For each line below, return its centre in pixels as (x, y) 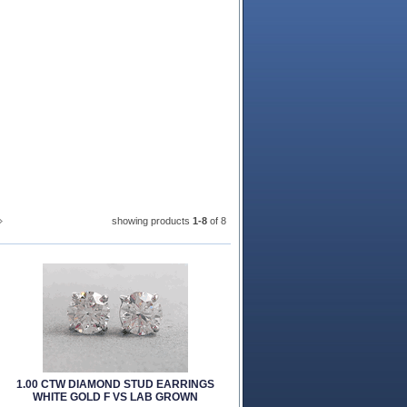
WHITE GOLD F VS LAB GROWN (115, 397)
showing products (152, 221)
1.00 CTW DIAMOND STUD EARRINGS (115, 384)
